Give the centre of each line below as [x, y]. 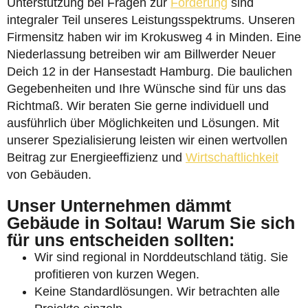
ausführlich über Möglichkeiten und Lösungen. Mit [143, 123]
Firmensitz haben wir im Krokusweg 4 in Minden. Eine [154, 37]
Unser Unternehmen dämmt [119, 206]
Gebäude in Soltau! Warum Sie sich [151, 223]
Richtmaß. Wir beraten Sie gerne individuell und [138, 106]
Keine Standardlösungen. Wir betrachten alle [157, 291]
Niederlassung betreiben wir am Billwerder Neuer [141, 54]
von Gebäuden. [49, 175]
